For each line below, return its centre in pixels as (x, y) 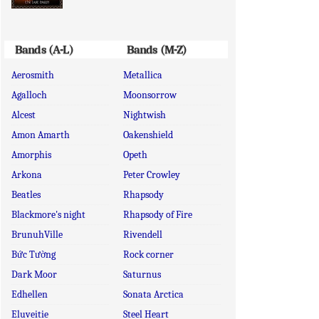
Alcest (23, 115)
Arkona (27, 175)
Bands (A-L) (44, 49)
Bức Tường (33, 255)
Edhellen (30, 294)
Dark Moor (34, 274)
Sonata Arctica (153, 294)
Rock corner (148, 255)
